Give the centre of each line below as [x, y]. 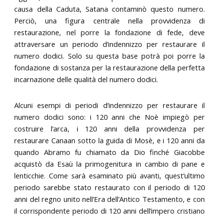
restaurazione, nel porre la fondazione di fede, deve [109, 32]
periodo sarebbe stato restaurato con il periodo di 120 [109, 187]
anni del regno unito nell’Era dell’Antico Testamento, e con [109, 199]
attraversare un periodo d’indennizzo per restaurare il [109, 44]
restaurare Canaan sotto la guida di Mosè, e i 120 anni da [109, 140]
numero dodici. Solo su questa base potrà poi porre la [109, 55]
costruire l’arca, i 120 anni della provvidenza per [109, 128]
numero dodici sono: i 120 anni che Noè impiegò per [109, 117]
